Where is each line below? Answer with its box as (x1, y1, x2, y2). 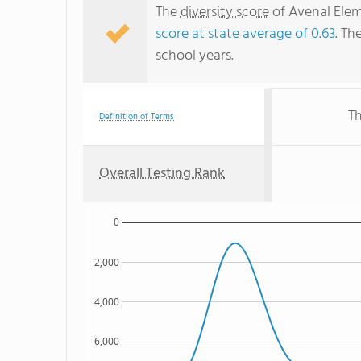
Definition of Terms (99, 110, 174, 124)
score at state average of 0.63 (156, 23, 335, 46)
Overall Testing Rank (99, 162, 225, 185)
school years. (156, 44, 234, 68)
